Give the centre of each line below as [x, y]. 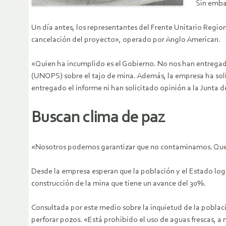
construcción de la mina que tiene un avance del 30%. [119, 184]
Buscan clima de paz [98, 118]
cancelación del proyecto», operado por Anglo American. [126, 40]
